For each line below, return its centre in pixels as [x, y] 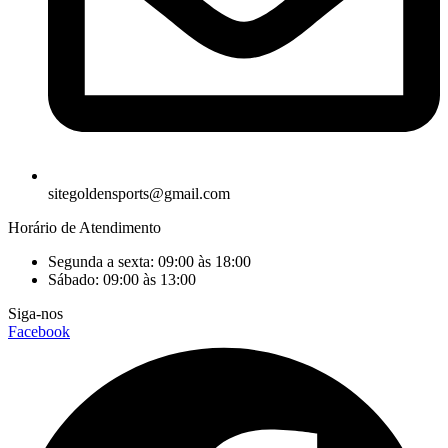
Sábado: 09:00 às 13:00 [122, 280]
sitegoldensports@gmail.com [139, 194]
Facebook [39, 332]
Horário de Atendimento [84, 228]
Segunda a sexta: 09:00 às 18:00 [149, 262]
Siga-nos [35, 314]
